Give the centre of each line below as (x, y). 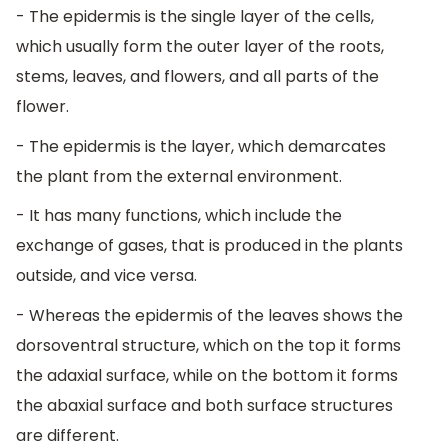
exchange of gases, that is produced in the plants (209, 246)
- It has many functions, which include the (179, 216)
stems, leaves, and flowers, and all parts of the (197, 77)
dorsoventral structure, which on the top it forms (208, 346)
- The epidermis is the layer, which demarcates (201, 146)
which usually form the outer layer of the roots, (200, 47)
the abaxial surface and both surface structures (204, 406)
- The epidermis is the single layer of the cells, (195, 17)
